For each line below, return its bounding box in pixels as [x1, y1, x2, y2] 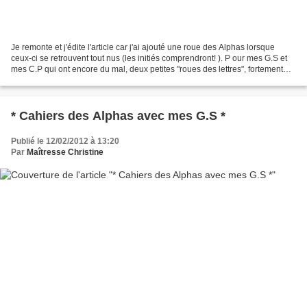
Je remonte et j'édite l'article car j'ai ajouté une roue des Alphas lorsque [11, 42, 275, 52]
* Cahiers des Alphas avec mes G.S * [11, 108, 225, 123]
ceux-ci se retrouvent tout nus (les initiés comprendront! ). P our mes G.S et [11, 53, 287, 63]
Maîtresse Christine [27, 147, 103, 157]
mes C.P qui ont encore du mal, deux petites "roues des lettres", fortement [11, 64, 283, 74]
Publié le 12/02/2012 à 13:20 [11, 136, 119, 146]
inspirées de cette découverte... [11, 75, 127, 85]
